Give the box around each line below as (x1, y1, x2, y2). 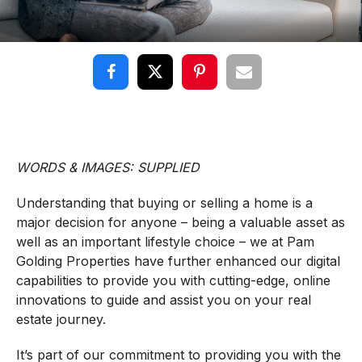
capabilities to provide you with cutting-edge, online (15, 272, 330, 289)
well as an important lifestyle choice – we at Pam (15, 234, 314, 250)
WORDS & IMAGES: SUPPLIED (15, 159, 200, 176)
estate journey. (15, 311, 106, 328)
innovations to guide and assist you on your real (15, 292, 311, 309)
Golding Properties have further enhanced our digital (15, 253, 340, 270)
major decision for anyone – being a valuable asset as (15, 214, 345, 231)
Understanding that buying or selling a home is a (15, 195, 313, 212)
